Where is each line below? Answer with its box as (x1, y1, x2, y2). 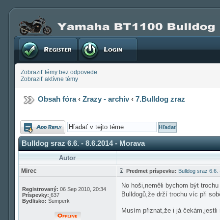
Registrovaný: (22, 186, 58, 192)
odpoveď (20, 127, 44, 134)
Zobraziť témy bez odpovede (21, 69, 97, 76)
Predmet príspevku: (126, 168, 177, 174)
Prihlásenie (78, 36, 109, 43)
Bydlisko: (22, 198, 47, 204)
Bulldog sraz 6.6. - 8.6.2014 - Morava (22, 139, 145, 147)
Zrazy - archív (82, 95, 130, 103)
